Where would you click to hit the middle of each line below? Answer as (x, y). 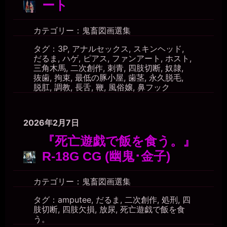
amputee (74, 199)
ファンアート (136, 59)
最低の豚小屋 (99, 78)
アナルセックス (100, 49)
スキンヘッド (158, 49)
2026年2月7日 (51, 122)
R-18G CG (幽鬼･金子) (106, 156)
